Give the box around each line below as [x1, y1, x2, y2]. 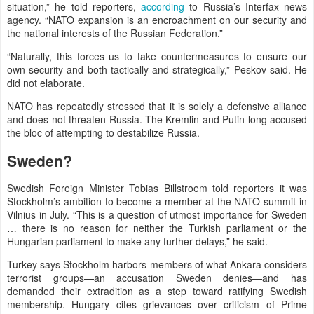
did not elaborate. [7, 75, 85, 90]
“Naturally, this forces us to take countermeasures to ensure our [7, 48, 307, 63]
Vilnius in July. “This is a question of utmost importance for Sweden [7, 207, 307, 222]
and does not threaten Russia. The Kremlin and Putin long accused [7, 111, 307, 126]
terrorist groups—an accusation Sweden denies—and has [7, 271, 307, 285]
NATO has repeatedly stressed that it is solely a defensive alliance [7, 98, 307, 113]
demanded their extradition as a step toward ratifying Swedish [7, 284, 307, 299]
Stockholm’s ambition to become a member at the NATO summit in [7, 194, 307, 209]
